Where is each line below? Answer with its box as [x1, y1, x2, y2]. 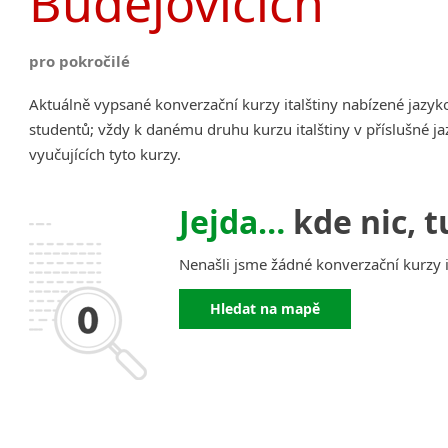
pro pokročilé [29, 50, 131, 71]
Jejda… [179, 200, 286, 244]
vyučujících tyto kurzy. [29, 143, 182, 164]
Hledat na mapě [210, 299, 321, 319]
